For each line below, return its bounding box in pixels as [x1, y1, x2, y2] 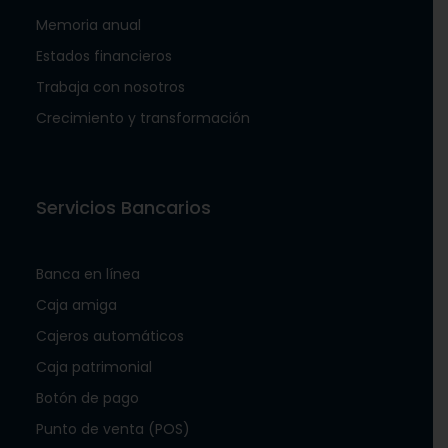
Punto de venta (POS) [36, 418, 190, 439]
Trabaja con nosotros [36, 76, 185, 97]
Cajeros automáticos [36, 325, 184, 346]
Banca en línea [36, 263, 140, 284]
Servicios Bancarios [36, 194, 211, 220]
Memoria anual [36, 14, 141, 35]
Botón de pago [36, 387, 139, 408]
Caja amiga [36, 294, 117, 315]
